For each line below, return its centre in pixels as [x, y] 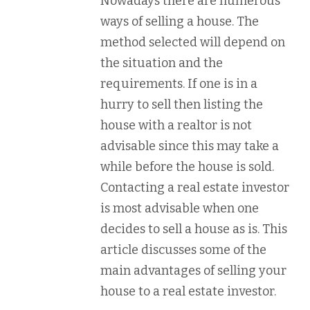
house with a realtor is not [176, 125]
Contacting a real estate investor [195, 188]
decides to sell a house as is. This [194, 229]
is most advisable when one [180, 208]
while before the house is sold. [187, 167]
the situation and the [162, 63]
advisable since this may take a [190, 146]
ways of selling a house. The [180, 21]
